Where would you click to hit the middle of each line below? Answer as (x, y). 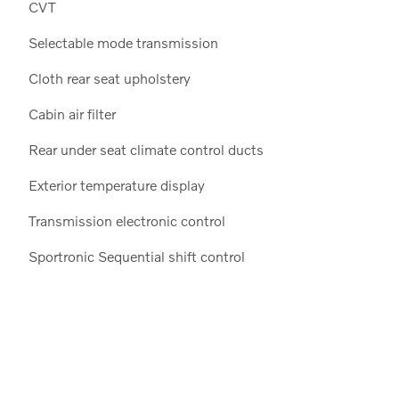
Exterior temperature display (116, 184)
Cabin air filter (72, 113)
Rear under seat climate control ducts (146, 149)
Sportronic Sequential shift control (136, 256)
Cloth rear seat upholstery (109, 77)
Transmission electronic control (126, 220)
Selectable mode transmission (123, 42)
